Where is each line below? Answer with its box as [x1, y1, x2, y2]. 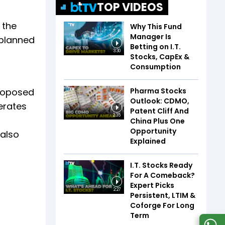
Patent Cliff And [130, 105, 189, 116]
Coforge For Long [130, 200, 194, 210]
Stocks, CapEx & [130, 51, 189, 62]
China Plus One [130, 116, 185, 126]
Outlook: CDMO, [130, 95, 189, 106]
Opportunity [130, 126, 176, 136]
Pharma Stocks [130, 85, 186, 96]
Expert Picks [130, 180, 174, 190]
